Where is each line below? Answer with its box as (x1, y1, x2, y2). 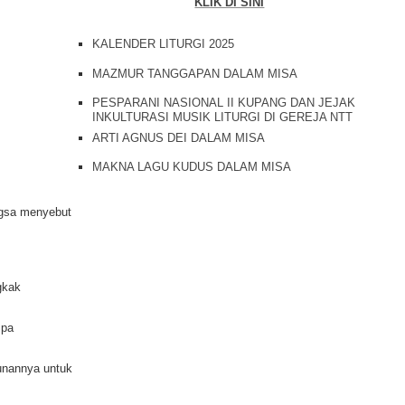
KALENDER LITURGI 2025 (91, 37, 234, 51)
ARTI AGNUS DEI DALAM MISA (91, 130, 265, 145)
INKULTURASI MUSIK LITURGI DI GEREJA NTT (91, 110, 353, 124)
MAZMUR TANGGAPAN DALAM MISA (91, 66, 297, 80)
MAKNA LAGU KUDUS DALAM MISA (91, 160, 291, 174)
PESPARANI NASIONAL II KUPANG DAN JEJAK (91, 96, 355, 109)
